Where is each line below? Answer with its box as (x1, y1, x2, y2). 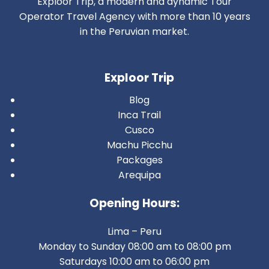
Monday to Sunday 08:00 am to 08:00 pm (38, 239, 231, 253)
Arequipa (118, 168, 161, 182)
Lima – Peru (107, 224, 162, 238)
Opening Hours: (89, 195, 180, 211)
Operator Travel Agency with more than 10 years (19, 9, 250, 23)
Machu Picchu (106, 138, 172, 152)
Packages (116, 153, 163, 167)
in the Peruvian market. (80, 24, 189, 38)
